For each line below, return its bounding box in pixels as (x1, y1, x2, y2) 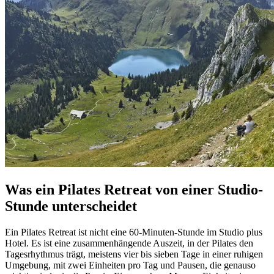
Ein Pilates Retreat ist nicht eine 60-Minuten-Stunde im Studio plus (5, 226, 262, 237)
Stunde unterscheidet (5, 198, 137, 214)
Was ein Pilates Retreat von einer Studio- (5, 181, 263, 198)
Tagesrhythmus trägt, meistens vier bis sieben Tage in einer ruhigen (5, 248, 263, 259)
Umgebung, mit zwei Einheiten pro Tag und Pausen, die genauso (5, 259, 256, 270)
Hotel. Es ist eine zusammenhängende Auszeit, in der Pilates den (5, 237, 253, 248)
